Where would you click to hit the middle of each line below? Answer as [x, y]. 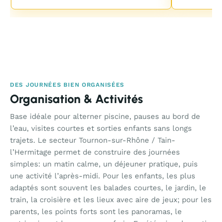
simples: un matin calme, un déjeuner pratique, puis [104, 164]
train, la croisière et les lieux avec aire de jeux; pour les [111, 200]
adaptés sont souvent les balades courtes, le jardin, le [108, 188]
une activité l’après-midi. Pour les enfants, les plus [103, 176]
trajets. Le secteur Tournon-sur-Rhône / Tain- [93, 140]
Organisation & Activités [76, 99]
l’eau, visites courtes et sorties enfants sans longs [101, 128]
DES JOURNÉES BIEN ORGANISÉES [67, 85]
